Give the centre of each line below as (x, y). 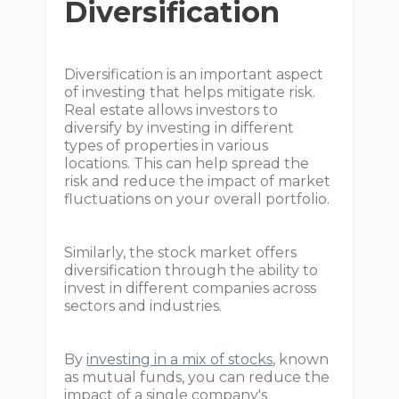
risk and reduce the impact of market (198, 182)
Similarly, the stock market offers (181, 253)
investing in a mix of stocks (180, 360)
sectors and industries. (145, 306)
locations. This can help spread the (187, 164)
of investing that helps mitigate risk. (190, 93)
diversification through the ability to (191, 271)
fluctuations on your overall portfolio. (199, 199)
